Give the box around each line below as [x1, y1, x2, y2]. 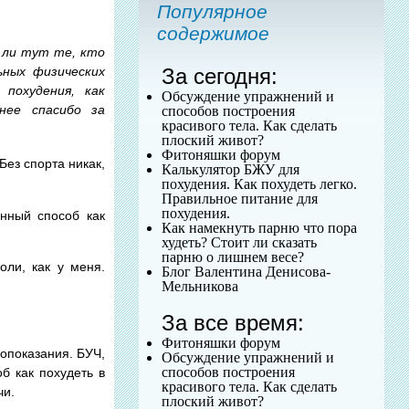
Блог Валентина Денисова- [162, 264, 331, 279]
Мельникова [162, 278, 239, 294]
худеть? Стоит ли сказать [162, 235, 318, 250]
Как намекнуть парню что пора [162, 220, 358, 236]
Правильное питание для [162, 191, 319, 206]
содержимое [157, 23, 270, 44]
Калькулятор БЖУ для [162, 162, 300, 177]
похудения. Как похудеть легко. [162, 176, 358, 192]
